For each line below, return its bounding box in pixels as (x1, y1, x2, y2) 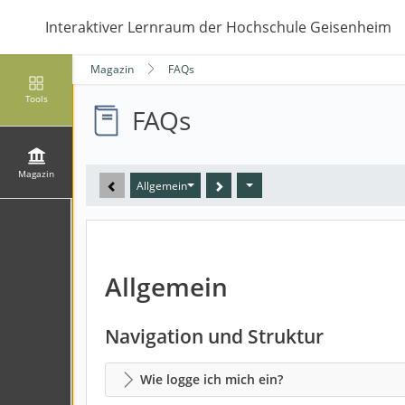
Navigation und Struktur (105, 324, 324, 349)
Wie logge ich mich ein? (140, 371, 283, 388)
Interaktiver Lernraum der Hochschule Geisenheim (45, 17, 391, 37)
